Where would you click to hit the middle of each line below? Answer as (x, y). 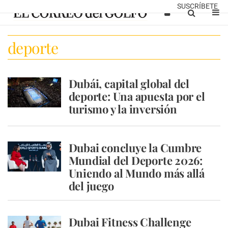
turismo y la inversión (123, 109)
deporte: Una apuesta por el (137, 96)
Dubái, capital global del (129, 83)
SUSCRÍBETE (197, 6)
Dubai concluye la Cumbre (135, 148)
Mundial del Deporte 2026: (135, 160)
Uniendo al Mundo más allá (136, 173)
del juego (91, 186)
